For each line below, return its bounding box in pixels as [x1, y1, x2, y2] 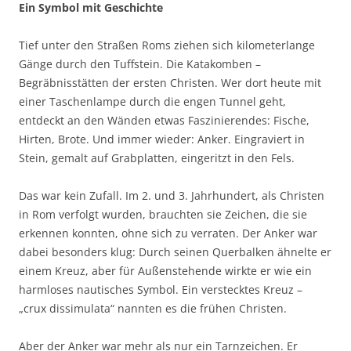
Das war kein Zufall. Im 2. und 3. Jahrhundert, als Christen [19, 188, 324, 204]
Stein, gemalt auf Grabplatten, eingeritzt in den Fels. [19, 150, 295, 166]
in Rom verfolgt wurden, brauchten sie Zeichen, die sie [19, 207, 307, 223]
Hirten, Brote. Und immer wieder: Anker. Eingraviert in [19, 132, 305, 147]
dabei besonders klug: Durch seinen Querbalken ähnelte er [19, 244, 331, 260]
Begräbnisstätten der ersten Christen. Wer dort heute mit [19, 75, 321, 91]
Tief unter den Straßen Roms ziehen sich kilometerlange [19, 38, 315, 53]
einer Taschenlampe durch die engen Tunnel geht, [19, 94, 286, 110]
